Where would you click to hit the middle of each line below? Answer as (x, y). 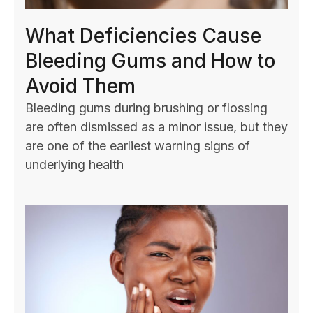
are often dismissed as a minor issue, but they (156, 126)
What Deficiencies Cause (143, 35)
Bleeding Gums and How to (150, 60)
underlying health (74, 164)
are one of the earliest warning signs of (138, 145)
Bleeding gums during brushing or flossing (146, 108)
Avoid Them (80, 86)
